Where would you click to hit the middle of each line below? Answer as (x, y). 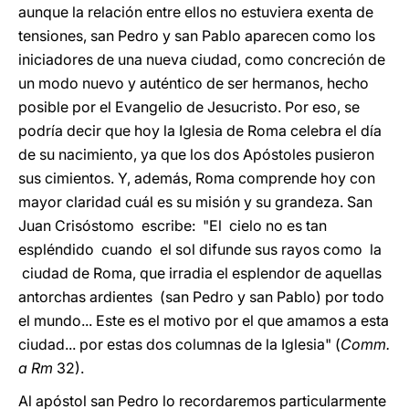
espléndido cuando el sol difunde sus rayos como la (200, 249)
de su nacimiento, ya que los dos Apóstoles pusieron (196, 154)
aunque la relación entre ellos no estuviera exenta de (196, 12)
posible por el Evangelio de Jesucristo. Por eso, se (189, 107)
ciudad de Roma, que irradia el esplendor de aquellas (200, 273)
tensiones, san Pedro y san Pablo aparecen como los (197, 36)
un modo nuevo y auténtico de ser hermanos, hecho (194, 83)
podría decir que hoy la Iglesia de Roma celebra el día (200, 131)
